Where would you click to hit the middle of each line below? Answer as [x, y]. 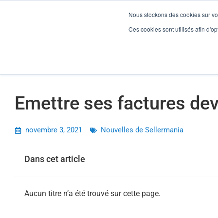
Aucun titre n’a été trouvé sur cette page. [92, 193]
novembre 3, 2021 [54, 130]
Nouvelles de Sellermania [142, 130]
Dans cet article [55, 159]
